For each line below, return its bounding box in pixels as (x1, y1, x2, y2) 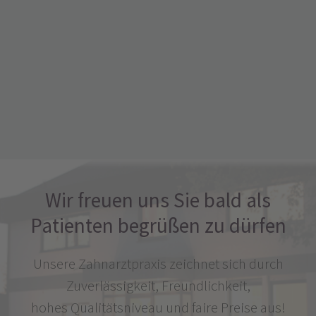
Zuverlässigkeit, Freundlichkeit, (66, 276, 250, 296)
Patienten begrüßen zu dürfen (30, 212, 286, 239)
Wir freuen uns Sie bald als (45, 187, 271, 214)
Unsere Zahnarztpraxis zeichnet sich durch (32, 255, 284, 274)
